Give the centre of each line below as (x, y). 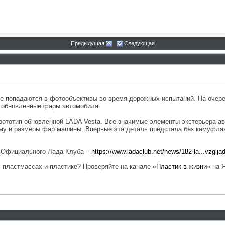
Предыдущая (87, 43)
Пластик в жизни (182, 166)
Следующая (139, 43)
